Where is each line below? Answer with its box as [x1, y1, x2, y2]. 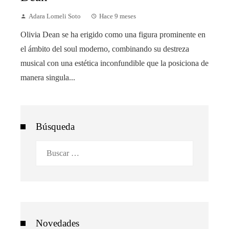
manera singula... [20, 73, 75, 82]
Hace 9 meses [99, 12, 136, 20]
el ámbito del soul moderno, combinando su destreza [20, 44, 189, 53]
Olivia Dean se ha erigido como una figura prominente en [20, 30, 205, 39]
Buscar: [35, 142, 60, 151]
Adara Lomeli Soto [29, 12, 81, 20]
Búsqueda [36, 121, 75, 132]
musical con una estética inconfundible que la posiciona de [20, 58, 209, 67]
